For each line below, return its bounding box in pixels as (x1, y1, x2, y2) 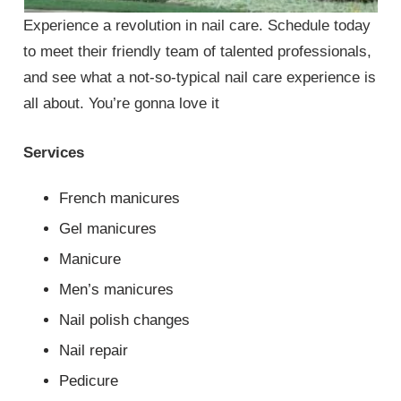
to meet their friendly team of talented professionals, (23, 43, 372, 61)
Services (23, 143, 85, 161)
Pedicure (59, 372, 119, 390)
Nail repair (59, 342, 129, 360)
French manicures (59, 190, 181, 208)
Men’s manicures (59, 281, 175, 299)
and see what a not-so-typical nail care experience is (23, 69, 377, 87)
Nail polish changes (59, 311, 191, 329)
